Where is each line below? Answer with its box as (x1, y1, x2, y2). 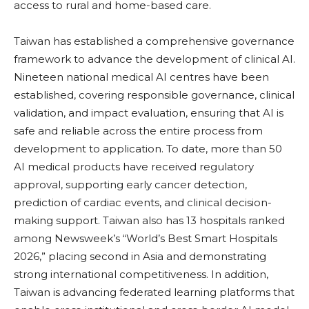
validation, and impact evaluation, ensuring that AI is (14, 106, 283, 120)
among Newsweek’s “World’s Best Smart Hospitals (14, 232, 277, 246)
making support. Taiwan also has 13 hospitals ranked (14, 214, 285, 228)
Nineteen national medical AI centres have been (14, 70, 269, 84)
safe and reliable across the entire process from (14, 124, 263, 138)
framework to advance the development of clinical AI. (14, 52, 295, 66)
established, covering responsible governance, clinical (14, 88, 295, 102)
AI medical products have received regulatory (14, 160, 254, 174)
